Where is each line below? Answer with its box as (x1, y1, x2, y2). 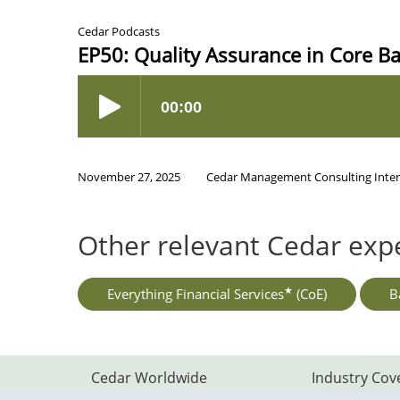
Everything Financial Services (107, 284, 284, 303)
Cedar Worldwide (91, 367, 207, 387)
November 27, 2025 (78, 168, 180, 185)
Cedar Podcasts (78, 22, 160, 39)
